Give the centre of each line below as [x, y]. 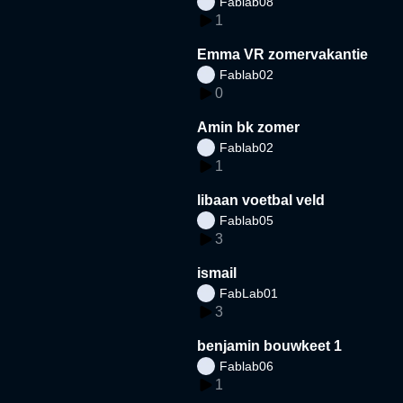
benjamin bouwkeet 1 [270, 345]
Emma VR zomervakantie [283, 54]
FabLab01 [249, 293]
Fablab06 [247, 366]
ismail [217, 273]
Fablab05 [247, 220]
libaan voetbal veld [261, 200]
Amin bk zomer [249, 127]
